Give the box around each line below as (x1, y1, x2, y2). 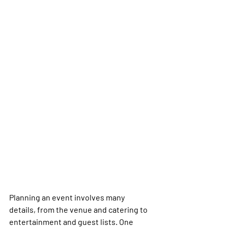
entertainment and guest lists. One (9, 216, 135, 226)
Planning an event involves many (9, 192, 126, 202)
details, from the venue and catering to (9, 204, 149, 214)
